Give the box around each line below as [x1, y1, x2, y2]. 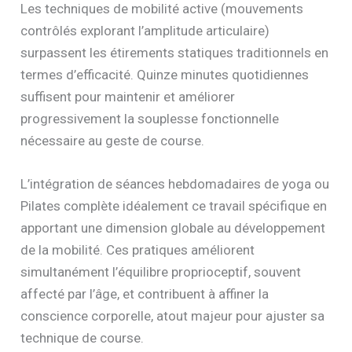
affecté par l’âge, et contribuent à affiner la [20, 286, 269, 302]
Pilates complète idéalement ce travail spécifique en [20, 198, 328, 214]
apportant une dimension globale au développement [20, 220, 326, 236]
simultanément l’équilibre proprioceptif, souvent [20, 264, 302, 280]
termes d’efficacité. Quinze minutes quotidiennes [20, 67, 310, 83]
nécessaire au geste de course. [20, 133, 205, 149]
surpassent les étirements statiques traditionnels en [20, 45, 329, 61]
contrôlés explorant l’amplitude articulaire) [20, 23, 270, 39]
